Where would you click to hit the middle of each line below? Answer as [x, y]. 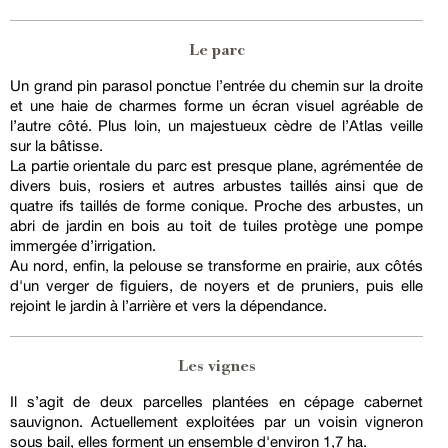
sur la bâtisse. [56, 146]
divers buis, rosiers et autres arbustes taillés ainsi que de [216, 186]
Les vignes [216, 368]
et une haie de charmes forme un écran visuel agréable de [216, 106]
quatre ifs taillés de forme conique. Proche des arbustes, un [216, 206]
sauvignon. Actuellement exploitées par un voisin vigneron [216, 422]
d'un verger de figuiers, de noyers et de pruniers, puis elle [216, 286]
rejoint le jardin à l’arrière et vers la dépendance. [168, 306]
